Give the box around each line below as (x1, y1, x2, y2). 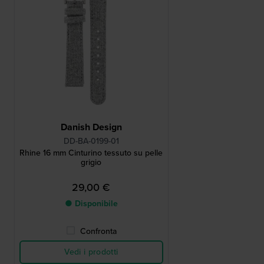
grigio (81, 156, 102, 169)
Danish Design (60, 120, 122, 134)
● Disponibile (64, 197, 118, 210)
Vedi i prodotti (64, 246, 118, 259)
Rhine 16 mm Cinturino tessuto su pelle (19, 147, 163, 160)
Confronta (80, 225, 117, 238)
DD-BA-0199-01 (63, 135, 119, 148)
